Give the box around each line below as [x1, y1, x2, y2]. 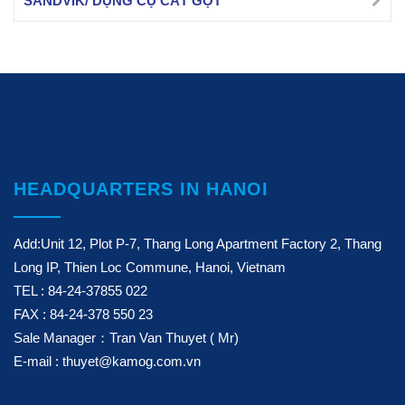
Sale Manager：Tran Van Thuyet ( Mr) [14, 330, 239, 345]
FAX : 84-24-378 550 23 [14, 306, 153, 322]
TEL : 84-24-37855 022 [14, 283, 147, 298]
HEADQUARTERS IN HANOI [14, 179, 268, 199]
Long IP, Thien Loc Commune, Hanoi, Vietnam [14, 259, 286, 275]
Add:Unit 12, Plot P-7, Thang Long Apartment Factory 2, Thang [14, 236, 381, 251]
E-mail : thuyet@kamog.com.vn [14, 353, 201, 369]
